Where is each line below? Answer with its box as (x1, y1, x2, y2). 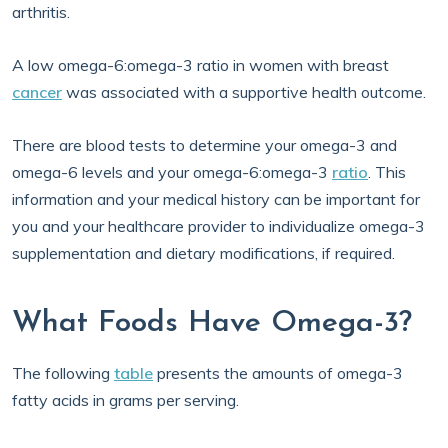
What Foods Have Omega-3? (12, 308, 412, 339)
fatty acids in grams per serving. (12, 390, 239, 410)
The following (12, 363, 114, 383)
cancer (12, 82, 62, 102)
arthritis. (12, 2, 70, 22)
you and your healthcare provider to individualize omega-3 (12, 216, 425, 236)
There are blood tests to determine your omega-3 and (12, 135, 397, 155)
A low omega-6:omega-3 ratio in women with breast (12, 55, 389, 75)
